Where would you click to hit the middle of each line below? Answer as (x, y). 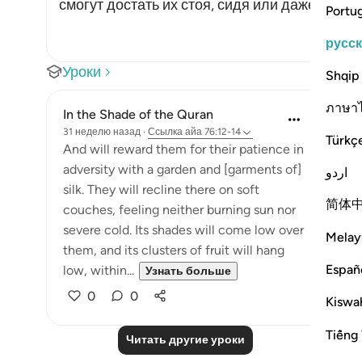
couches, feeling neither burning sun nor (179, 210)
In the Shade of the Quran (138, 114)
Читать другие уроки (185, 340)
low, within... (99, 270)
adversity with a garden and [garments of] (182, 169)
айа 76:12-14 (213, 132)
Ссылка (165, 132)
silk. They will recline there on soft (161, 189)
